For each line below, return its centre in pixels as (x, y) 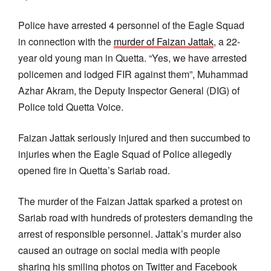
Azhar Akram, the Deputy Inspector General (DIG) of (130, 90)
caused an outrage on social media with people (119, 250)
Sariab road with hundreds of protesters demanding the (135, 217)
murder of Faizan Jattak (164, 41)
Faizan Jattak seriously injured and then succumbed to (134, 137)
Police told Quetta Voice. (71, 106)
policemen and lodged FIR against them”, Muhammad (133, 74)
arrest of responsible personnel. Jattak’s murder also (130, 233)
